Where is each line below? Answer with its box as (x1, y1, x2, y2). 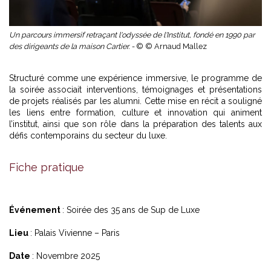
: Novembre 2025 (32, 251, 100, 261)
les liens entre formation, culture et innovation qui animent (9, 108, 262, 118)
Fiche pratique (9, 161, 84, 174)
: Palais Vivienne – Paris (30, 228, 120, 238)
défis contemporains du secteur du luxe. (9, 131, 167, 141)
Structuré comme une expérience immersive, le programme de (9, 73, 262, 83)
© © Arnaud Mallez (136, 42, 209, 51)
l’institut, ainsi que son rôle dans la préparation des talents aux (9, 119, 262, 129)
